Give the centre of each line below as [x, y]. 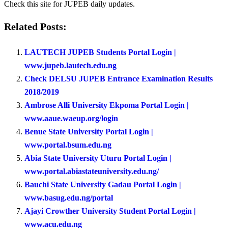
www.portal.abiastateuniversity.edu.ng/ [92, 172]
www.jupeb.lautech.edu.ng [70, 66]
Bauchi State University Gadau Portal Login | [103, 185]
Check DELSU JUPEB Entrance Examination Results [119, 79]
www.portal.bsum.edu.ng [68, 145]
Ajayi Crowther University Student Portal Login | [110, 211]
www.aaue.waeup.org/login [71, 119]
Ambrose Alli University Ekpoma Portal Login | [107, 105]
